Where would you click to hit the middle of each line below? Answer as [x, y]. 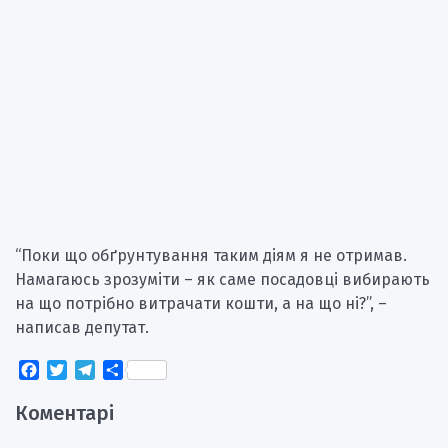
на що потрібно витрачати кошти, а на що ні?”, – [201, 303]
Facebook [74, 370]
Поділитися [166, 370]
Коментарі [64, 413]
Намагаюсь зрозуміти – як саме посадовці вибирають [222, 279]
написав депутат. [82, 327]
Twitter [93, 370]
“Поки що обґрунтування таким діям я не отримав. [211, 255]
